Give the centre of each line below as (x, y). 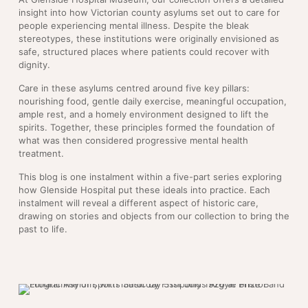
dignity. (34, 65)
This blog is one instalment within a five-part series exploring (150, 177)
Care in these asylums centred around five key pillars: (134, 88)
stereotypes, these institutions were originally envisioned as (149, 39)
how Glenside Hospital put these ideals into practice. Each (144, 190)
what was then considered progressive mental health (133, 141)
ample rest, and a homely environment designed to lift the (144, 114)
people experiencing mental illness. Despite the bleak (134, 26)
